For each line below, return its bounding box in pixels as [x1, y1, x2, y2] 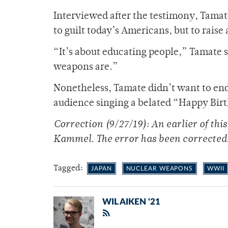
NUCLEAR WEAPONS [126, 165, 193, 172]
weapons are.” [53, 63, 118, 73]
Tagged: [53, 164, 85, 173]
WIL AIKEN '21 [102, 197, 160, 207]
